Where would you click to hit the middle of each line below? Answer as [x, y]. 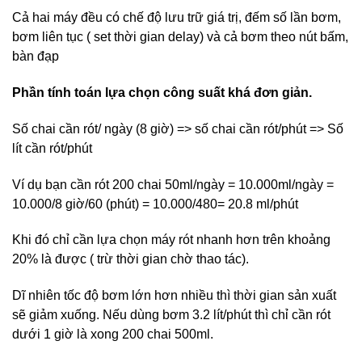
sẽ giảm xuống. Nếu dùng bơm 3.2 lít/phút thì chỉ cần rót [171, 315]
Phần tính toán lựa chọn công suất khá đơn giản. [162, 92]
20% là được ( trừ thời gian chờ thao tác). [130, 259]
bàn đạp [36, 57]
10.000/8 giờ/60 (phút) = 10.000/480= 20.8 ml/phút [155, 204]
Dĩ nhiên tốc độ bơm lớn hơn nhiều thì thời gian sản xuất [174, 296]
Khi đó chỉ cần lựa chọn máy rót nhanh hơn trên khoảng [171, 240]
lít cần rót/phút [52, 148]
